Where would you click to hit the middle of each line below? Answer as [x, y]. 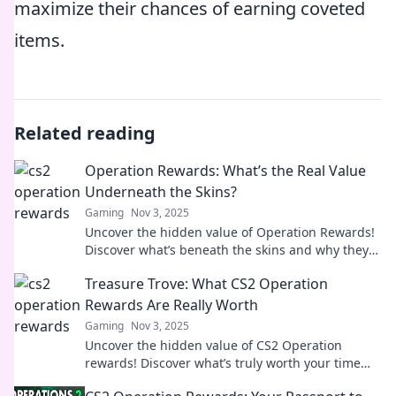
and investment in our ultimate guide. [198, 381]
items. [39, 40]
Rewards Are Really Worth [171, 305]
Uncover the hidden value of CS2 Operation [213, 345]
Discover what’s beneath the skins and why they [227, 250]
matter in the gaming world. [169, 267]
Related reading [85, 133]
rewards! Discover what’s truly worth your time [223, 363]
